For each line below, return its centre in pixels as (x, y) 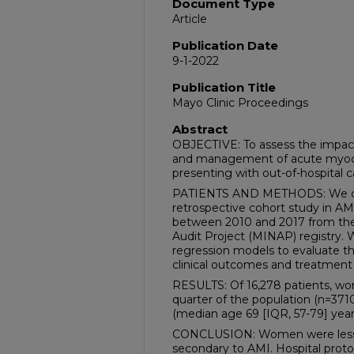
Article (190, 19)
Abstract (200, 129)
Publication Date (225, 45)
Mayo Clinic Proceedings (240, 103)
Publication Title (224, 87)
